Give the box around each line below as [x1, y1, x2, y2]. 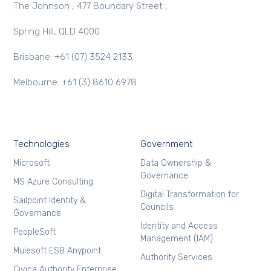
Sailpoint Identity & [13, 195, 87, 206]
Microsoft [13, 158, 50, 169]
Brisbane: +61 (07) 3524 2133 [13, 51, 133, 63]
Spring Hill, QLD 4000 [13, 26, 100, 38]
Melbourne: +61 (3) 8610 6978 [13, 77, 137, 88]
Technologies [13, 139, 70, 150]
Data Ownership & [140, 158, 211, 169]
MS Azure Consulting [13, 177, 94, 188]
